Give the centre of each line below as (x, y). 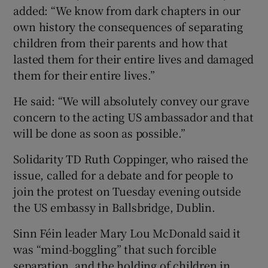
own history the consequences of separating (128, 26)
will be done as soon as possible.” (99, 133)
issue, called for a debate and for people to (123, 174)
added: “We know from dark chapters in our (127, 10)
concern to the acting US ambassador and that (133, 116)
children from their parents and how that (121, 42)
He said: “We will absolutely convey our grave (131, 100)
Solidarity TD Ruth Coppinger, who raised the (131, 158)
